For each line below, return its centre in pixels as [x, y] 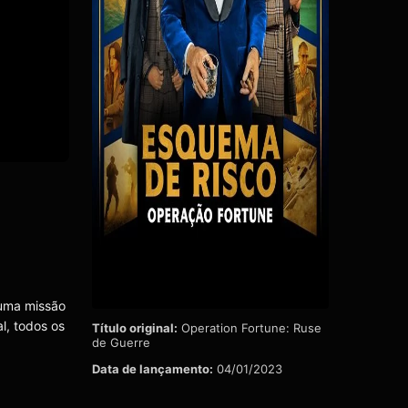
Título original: [135, 327]
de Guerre [121, 342]
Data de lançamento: [153, 368]
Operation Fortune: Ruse [250, 327]
